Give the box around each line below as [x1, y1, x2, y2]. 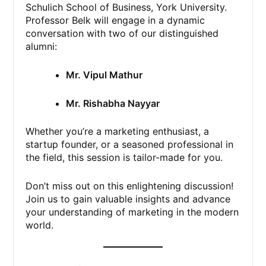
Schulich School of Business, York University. [26, 1, 227, 14]
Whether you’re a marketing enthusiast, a [26, 125, 210, 138]
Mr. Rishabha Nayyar [66, 97, 160, 109]
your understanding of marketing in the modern [26, 205, 239, 218]
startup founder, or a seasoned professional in [26, 138, 234, 151]
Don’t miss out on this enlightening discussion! [26, 179, 234, 192]
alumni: [26, 40, 58, 53]
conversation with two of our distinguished [26, 27, 219, 40]
